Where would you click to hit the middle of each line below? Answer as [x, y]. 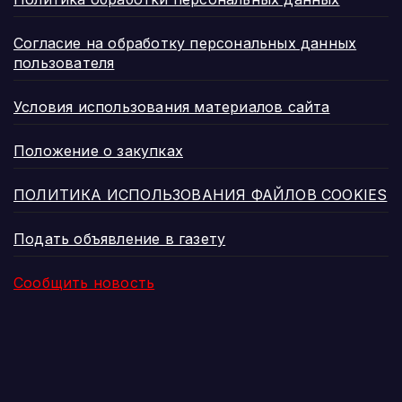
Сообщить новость [84, 283]
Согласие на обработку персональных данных [185, 44]
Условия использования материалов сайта [172, 107]
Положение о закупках [98, 151]
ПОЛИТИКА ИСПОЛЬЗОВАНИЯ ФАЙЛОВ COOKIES [201, 195]
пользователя [64, 63]
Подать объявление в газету [120, 239]
